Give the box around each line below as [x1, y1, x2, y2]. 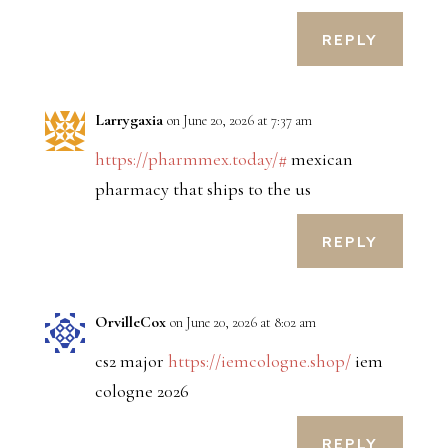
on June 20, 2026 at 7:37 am [166, 112, 312, 130]
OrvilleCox [94, 312, 166, 333]
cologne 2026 [94, 380, 189, 403]
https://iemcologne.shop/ [167, 350, 351, 373]
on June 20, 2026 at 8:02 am [169, 314, 316, 332]
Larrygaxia [94, 110, 163, 131]
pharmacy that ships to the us [94, 178, 311, 201]
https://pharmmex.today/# [94, 148, 287, 171]
